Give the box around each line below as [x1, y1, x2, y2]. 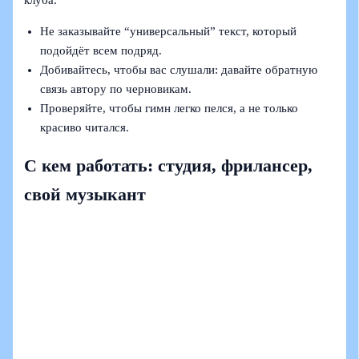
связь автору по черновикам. [40, 83, 192, 96]
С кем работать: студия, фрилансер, [24, 156, 313, 176]
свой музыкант [24, 185, 147, 205]
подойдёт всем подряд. [40, 44, 163, 58]
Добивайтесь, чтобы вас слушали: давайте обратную [40, 63, 318, 77]
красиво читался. [40, 121, 130, 135]
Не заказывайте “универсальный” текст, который [40, 25, 297, 38]
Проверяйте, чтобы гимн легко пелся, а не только [40, 102, 299, 115]
